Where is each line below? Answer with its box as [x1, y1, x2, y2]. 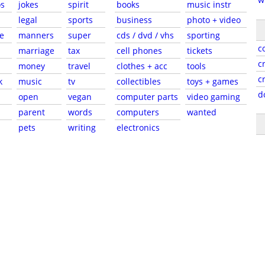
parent [18, 106, 45, 118]
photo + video [187, 14, 241, 25]
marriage [18, 45, 54, 56]
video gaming [187, 91, 240, 102]
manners [18, 30, 54, 41]
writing [67, 122, 96, 133]
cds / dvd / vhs [116, 30, 174, 41]
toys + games [187, 76, 238, 87]
